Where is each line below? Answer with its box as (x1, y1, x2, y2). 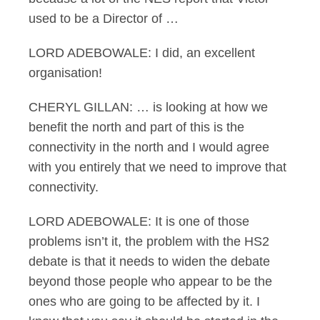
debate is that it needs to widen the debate (29, 254, 270, 269)
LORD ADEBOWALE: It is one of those (29, 214, 249, 229)
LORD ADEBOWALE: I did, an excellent (29, 46, 255, 60)
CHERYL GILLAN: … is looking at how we (29, 100, 268, 114)
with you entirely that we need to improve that (29, 160, 286, 174)
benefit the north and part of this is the (29, 120, 244, 134)
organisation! (29, 66, 102, 80)
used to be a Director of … (29, 11, 179, 26)
